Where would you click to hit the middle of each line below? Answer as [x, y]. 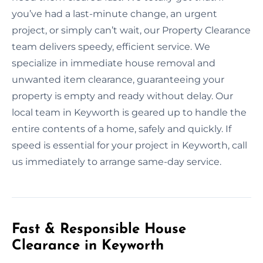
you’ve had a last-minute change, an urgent [114, 14]
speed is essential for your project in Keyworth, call [129, 145]
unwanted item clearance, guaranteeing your [118, 79]
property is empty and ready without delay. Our [122, 96]
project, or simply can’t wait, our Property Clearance [131, 30]
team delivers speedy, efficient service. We [111, 46]
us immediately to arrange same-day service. [117, 161]
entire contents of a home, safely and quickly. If [122, 129]
